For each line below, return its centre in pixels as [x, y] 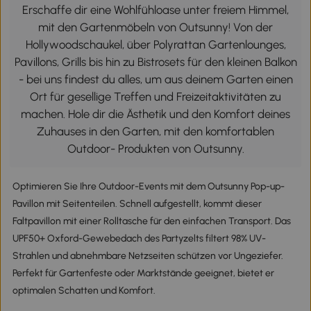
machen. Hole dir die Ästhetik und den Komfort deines [155, 114]
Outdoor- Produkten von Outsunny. [155, 148]
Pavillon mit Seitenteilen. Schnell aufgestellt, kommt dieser [137, 203]
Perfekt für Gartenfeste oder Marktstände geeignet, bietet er [143, 273]
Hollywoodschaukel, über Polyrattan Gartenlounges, [155, 44]
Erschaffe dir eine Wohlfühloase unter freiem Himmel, [155, 9]
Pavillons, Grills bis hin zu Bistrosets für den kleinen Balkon [155, 61]
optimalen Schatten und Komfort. [84, 290]
